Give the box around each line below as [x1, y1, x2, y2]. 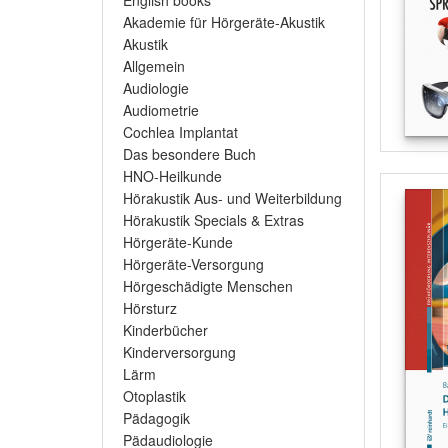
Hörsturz [123, 298, 177, 318]
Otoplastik [123, 386, 186, 406]
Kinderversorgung [123, 342, 236, 362]
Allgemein [123, 56, 185, 76]
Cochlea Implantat [123, 122, 238, 142]
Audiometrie [123, 100, 199, 120]
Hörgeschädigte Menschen [123, 276, 293, 296]
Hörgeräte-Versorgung [123, 254, 264, 274]
